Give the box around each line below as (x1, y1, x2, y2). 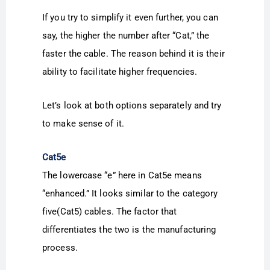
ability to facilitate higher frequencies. (42, 66, 198, 77)
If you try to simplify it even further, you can (42, 11, 218, 23)
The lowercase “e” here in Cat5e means (42, 170, 202, 181)
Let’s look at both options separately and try (42, 100, 222, 111)
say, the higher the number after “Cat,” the (42, 30, 210, 41)
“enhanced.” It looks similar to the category (42, 188, 218, 199)
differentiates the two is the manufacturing (42, 224, 216, 236)
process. (42, 242, 78, 254)
